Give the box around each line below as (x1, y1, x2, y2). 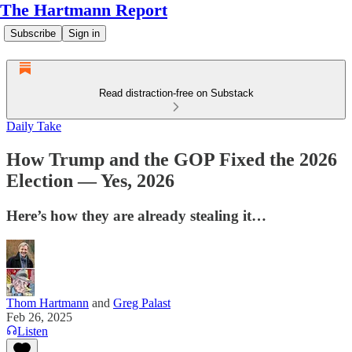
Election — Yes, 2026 (6, 170, 174, 191)
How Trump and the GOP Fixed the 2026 (6, 148, 337, 170)
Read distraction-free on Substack (98, 87, 254, 99)
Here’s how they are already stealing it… (6, 207, 266, 224)
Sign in (68, 27, 100, 39)
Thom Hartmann (6, 295, 89, 310)
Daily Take (6, 119, 61, 133)
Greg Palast (113, 295, 170, 310)
